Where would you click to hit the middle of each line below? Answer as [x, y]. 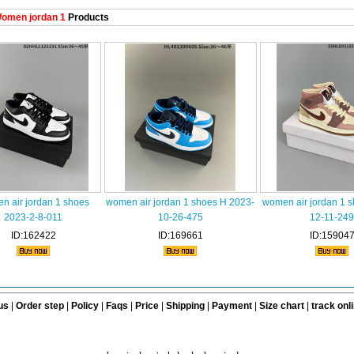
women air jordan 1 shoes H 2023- [180, 202]
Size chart [281, 306]
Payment [232, 306]
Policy [85, 306]
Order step [41, 306]
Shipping [185, 306]
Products [87, 17]
